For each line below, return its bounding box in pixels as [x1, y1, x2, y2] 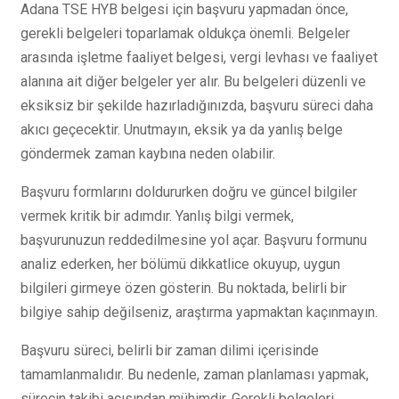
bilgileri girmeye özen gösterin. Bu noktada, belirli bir [20, 279, 346, 297]
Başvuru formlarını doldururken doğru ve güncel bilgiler [20, 183, 357, 200]
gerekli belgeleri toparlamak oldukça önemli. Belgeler [20, 24, 350, 42]
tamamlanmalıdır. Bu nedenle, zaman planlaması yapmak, [20, 365, 369, 383]
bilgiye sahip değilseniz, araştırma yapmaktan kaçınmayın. [20, 303, 378, 321]
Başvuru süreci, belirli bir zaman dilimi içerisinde [20, 341, 319, 359]
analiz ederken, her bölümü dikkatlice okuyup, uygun [20, 255, 340, 273]
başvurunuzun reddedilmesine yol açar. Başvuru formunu [20, 231, 367, 248]
